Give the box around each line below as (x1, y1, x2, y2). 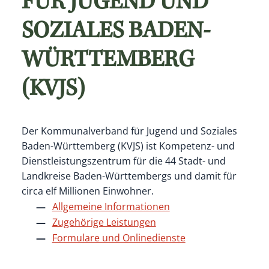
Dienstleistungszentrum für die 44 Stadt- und (21, 154, 226, 168)
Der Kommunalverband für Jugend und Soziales (21, 124, 237, 138)
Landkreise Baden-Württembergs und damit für (21, 169, 237, 183)
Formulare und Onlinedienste (52, 231, 186, 245)
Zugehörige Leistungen (52, 216, 156, 229)
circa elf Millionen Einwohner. (21, 184, 154, 198)
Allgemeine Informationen (52, 200, 170, 214)
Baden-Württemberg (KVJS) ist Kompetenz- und (21, 139, 235, 153)
